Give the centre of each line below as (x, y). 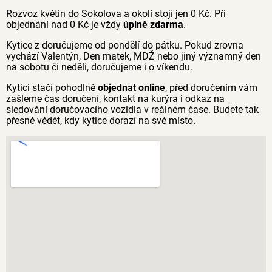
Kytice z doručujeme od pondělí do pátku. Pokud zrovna (125, 45)
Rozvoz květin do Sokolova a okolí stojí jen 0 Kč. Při (116, 14)
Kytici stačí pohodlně (52, 88)
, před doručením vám (211, 88)
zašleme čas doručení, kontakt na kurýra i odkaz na (115, 99)
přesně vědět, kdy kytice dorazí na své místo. (101, 121)
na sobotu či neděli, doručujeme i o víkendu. (99, 67)
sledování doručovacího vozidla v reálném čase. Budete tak (132, 110)
